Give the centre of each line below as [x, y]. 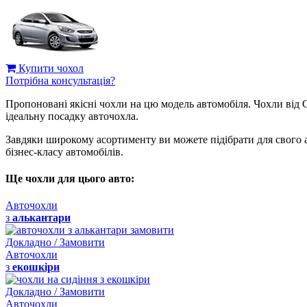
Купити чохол [50, 68]
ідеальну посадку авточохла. [72, 116]
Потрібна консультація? [60, 80]
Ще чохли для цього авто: [70, 179]
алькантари [41, 218]
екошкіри [36, 267]
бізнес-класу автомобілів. [64, 151]
